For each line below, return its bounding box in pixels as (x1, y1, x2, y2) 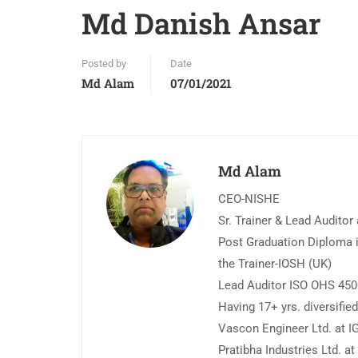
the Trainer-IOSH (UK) (218, 257, 332, 272)
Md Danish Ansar (82, 4, 320, 42)
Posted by (82, 58, 126, 70)
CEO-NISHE (218, 192, 280, 207)
